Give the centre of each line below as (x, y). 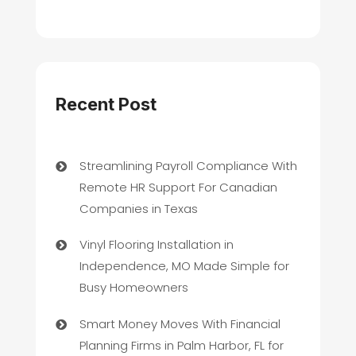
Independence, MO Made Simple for (184, 266)
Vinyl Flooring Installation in (156, 245)
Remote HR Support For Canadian (178, 187)
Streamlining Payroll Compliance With (188, 165)
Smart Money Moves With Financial (180, 323)
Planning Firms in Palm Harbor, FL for (181, 345)
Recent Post (106, 104)
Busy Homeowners (133, 288)
